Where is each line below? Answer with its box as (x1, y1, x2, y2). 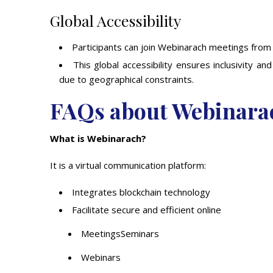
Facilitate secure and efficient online (72, 204, 221, 216)
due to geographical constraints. (59, 73, 194, 85)
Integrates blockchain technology (72, 186, 210, 198)
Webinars (81, 251, 121, 263)
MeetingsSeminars (81, 227, 159, 239)
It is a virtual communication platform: (50, 159, 206, 171)
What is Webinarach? (50, 132, 146, 144)
